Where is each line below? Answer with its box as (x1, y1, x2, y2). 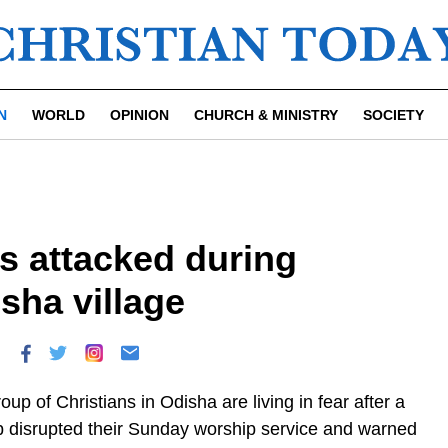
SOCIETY (363, 107, 424, 123)
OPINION (110, 107, 169, 123)
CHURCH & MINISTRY (194, 107, 338, 123)
